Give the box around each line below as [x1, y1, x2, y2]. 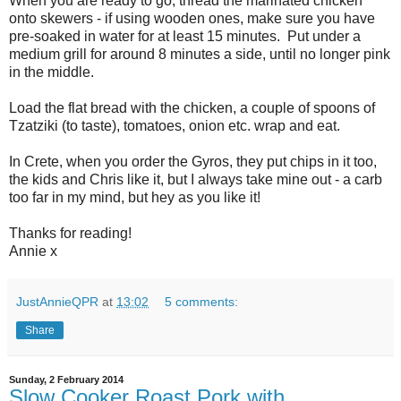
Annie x [9, 243, 57, 259]
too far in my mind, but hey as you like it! [9, 189, 260, 205]
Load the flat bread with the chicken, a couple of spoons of [9, 99, 375, 115]
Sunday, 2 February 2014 [9, 373, 124, 385]
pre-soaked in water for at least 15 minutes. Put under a [9, 28, 361, 44]
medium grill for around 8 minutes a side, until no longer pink [9, 46, 390, 62]
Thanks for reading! [9, 225, 132, 241]
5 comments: [165, 294, 239, 309]
